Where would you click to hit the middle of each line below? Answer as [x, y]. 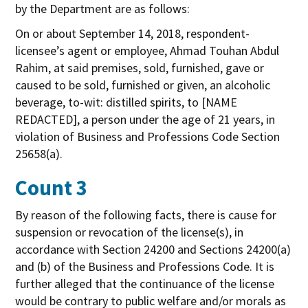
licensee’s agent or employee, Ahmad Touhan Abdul [147, 50]
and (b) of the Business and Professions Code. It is [145, 266]
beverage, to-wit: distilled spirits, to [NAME [126, 102]
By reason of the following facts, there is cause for [146, 214]
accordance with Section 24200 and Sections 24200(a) [153, 249]
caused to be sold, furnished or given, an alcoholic [143, 85]
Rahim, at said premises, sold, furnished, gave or [140, 67]
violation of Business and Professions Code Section [148, 136]
